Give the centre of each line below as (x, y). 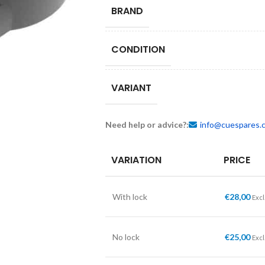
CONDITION (138, 49)
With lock (130, 197)
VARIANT (131, 88)
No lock (126, 237)
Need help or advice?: (147, 125)
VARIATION (136, 160)
